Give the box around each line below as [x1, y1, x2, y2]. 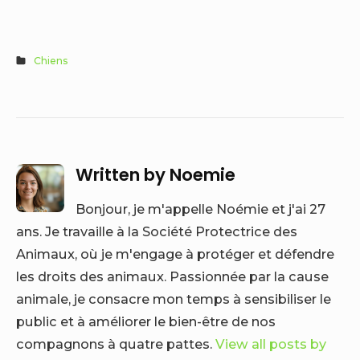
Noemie [170, 162, 236, 186]
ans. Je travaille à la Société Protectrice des [16, 223, 297, 239]
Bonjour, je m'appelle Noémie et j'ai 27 [76, 201, 326, 217]
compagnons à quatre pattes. [16, 336, 215, 352]
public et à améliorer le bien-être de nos [16, 313, 276, 329]
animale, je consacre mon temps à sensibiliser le [16, 291, 331, 307]
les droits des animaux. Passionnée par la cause [16, 268, 329, 284]
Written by [76, 162, 170, 186]
